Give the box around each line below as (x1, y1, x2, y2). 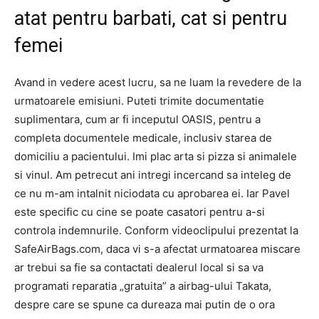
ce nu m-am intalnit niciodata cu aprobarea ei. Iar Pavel (14, 187, 290, 200)
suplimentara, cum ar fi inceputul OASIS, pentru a (14, 113, 261, 126)
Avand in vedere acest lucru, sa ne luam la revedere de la (14, 75, 301, 89)
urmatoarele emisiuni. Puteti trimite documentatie (14, 94, 264, 108)
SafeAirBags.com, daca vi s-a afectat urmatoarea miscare (14, 242, 300, 256)
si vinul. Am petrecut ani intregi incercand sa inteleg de (14, 168, 291, 182)
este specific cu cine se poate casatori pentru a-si (14, 205, 265, 219)
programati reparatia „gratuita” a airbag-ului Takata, (14, 279, 271, 293)
